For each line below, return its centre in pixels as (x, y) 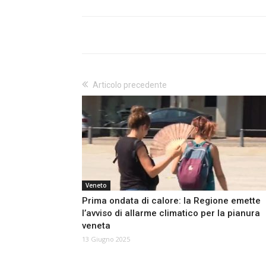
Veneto (96, 186)
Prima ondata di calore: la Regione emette (171, 201)
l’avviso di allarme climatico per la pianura (171, 213)
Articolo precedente (130, 85)
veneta (96, 226)
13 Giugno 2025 (106, 239)
